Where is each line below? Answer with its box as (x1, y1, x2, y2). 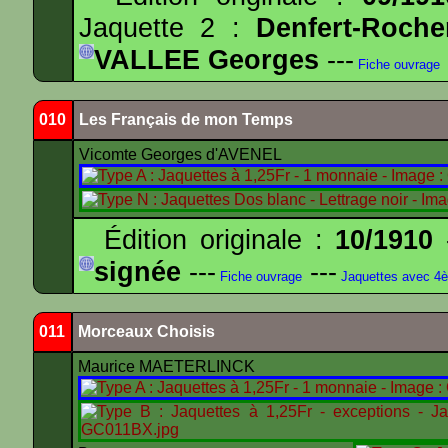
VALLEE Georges (94, 44, 319, 75)
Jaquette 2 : (79, 12, 256, 43)
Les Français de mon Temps (79, 111, 293, 128)
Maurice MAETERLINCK (78, 358, 259, 375)
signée (94, 256, 181, 287)
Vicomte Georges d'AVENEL (79, 146, 286, 163)
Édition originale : (79, 224, 336, 255)
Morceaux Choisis (78, 323, 215, 340)
